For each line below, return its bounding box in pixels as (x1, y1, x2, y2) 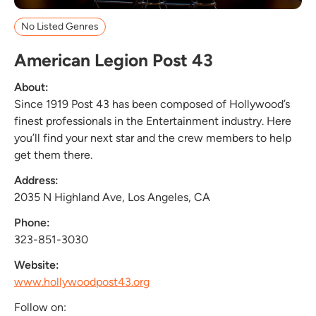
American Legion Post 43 (14, 49, 213, 71)
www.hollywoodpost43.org (14, 274, 150, 288)
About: (14, 80, 49, 94)
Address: (14, 173, 59, 187)
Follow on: (14, 300, 66, 314)
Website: (14, 257, 59, 272)
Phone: (14, 215, 50, 229)
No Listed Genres (21, 20, 99, 32)
